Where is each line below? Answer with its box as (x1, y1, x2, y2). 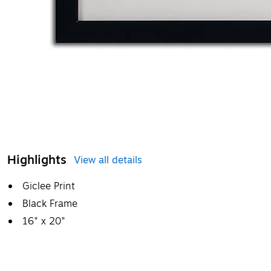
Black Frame (22, 197, 77, 211)
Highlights (7, 151, 67, 169)
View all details (74, 153, 142, 168)
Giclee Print (22, 179, 75, 194)
